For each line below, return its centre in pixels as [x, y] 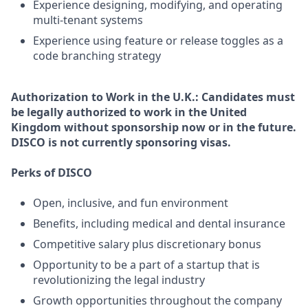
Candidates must [248, 97]
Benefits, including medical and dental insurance [159, 223]
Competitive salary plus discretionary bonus [147, 244]
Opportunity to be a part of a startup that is [146, 265]
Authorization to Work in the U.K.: [106, 97]
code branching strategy [97, 56]
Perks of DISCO [52, 173]
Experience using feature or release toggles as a [158, 41]
